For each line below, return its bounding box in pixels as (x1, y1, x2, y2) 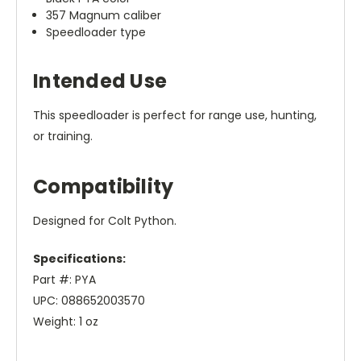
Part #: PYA (33, 272, 96, 288)
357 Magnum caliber (46, 7, 162, 24)
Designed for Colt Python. (33, 213, 176, 230)
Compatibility (33, 173, 174, 201)
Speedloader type (46, 24, 147, 41)
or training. (33, 128, 93, 145)
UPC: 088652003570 (33, 293, 145, 309)
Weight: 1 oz (33, 313, 98, 330)
